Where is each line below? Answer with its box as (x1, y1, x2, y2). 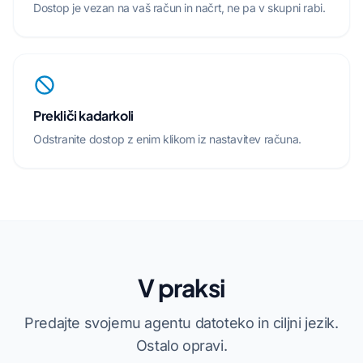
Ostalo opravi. (135, 337, 228, 354)
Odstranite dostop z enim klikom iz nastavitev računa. (33, 132, 301, 146)
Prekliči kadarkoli (33, 107, 134, 124)
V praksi (138, 272, 225, 303)
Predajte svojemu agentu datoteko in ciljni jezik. (24, 314, 339, 331)
